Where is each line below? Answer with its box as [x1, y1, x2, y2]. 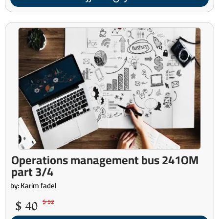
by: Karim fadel [10, 178, 57, 193]
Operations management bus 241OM [11, 149, 198, 171]
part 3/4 [11, 160, 53, 183]
